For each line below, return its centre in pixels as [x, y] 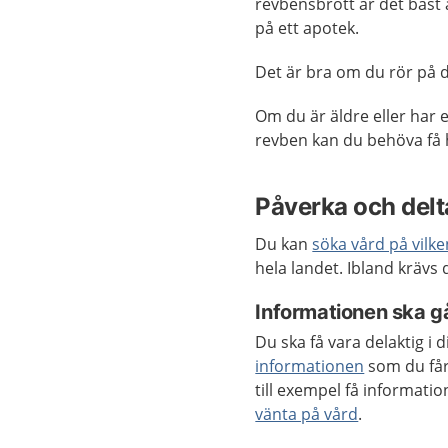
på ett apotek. [307, 28]
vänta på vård [307, 414]
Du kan [284, 244]
